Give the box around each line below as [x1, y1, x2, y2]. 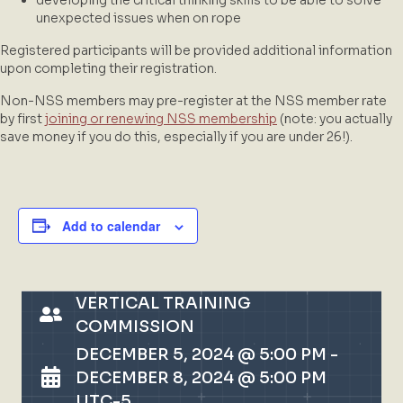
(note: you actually [277, 110, 392, 127]
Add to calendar [62, 216, 160, 235]
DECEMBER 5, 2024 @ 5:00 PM [76, 344, 327, 364]
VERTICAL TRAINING [76, 292, 251, 313]
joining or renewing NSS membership [45, 110, 277, 127]
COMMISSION [76, 316, 194, 336]
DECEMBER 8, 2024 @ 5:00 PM [76, 367, 327, 388]
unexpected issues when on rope [36, 9, 241, 26]
